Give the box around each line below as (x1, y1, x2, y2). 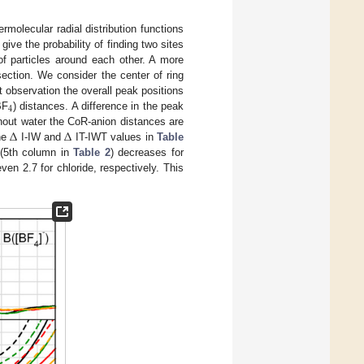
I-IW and (17, 130, 65, 143)
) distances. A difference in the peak (12, 99, 184, 112)
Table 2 (73, 145, 110, 158)
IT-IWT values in (71, 130, 158, 143)
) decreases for (110, 145, 184, 158)
